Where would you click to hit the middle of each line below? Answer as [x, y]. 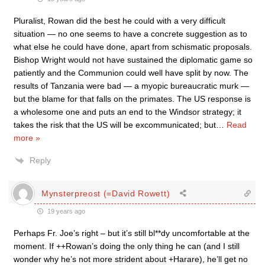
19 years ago [65, 211]
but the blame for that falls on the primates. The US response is [132, 99]
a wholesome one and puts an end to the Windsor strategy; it [127, 112]
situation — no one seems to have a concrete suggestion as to [130, 34]
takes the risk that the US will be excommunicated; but [115, 125]
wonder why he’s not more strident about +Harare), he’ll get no [131, 259]
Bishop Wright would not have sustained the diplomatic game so [133, 60]
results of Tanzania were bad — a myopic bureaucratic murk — [131, 86]
